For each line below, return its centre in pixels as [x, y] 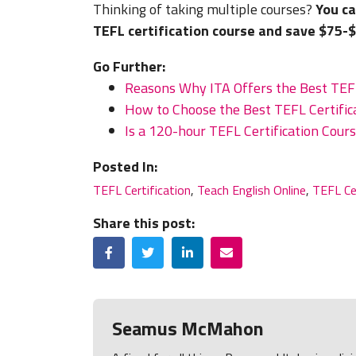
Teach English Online [252, 190]
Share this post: [144, 223]
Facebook [133, 246]
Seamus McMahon [188, 329]
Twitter [168, 246]
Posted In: [125, 167]
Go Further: [129, 67]
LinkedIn [208, 246]
